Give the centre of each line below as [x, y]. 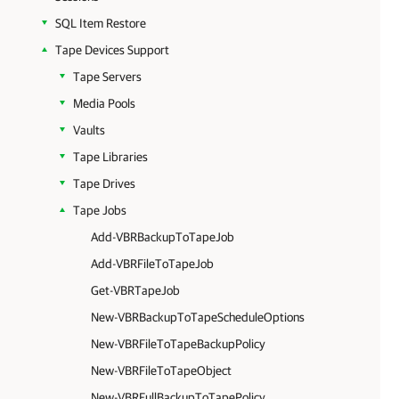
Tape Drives [104, 183]
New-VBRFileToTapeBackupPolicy [178, 344]
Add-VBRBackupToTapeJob [163, 237]
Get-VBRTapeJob [135, 290]
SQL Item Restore [101, 23]
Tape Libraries [110, 157]
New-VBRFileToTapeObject [161, 370]
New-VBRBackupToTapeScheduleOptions [198, 317]
